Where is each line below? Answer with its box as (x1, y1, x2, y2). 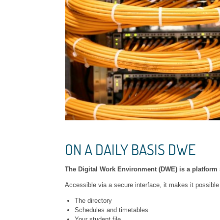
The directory (74, 196, 112, 204)
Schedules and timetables (74, 206, 148, 214)
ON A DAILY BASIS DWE (65, 139, 195, 159)
